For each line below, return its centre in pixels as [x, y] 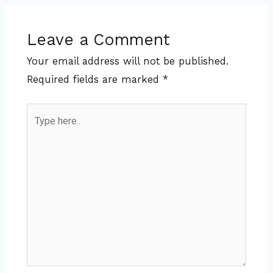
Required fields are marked [94, 79]
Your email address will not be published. [127, 61]
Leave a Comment [98, 39]
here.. [39, 130]
